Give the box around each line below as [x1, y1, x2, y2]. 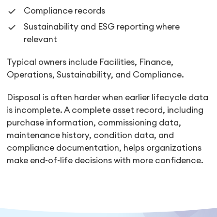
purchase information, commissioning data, [7, 118, 182, 127]
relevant [24, 35, 58, 44]
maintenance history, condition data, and [7, 131, 174, 139]
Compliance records [24, 6, 106, 15]
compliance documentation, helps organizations [7, 143, 202, 152]
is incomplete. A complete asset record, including [7, 106, 204, 114]
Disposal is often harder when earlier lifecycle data [7, 93, 209, 102]
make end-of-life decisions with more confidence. [7, 156, 204, 165]
